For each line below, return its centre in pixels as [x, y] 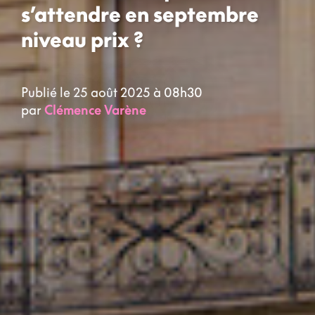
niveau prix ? [82, 40]
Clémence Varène [95, 109]
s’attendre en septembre [140, 14]
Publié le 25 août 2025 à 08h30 [112, 92]
